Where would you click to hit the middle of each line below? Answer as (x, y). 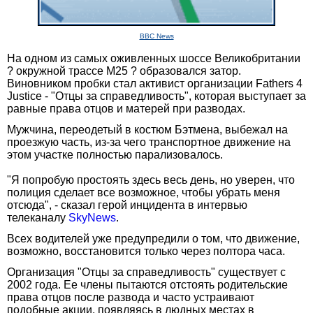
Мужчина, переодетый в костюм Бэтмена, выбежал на (147, 129)
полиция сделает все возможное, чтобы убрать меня (144, 192)
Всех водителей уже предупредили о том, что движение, (153, 238)
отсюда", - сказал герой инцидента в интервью (127, 205)
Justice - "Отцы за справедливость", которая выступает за (156, 96)
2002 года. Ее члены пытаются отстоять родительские (147, 284)
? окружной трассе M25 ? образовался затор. (124, 71)
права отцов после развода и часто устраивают (131, 297)
